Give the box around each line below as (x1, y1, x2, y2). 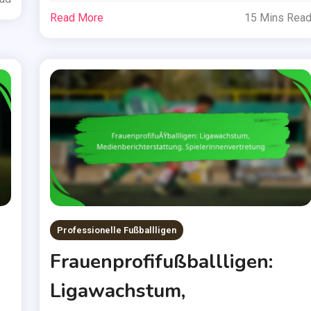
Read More (50, 10, 104, 24)
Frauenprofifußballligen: (50, 249, 274, 276)
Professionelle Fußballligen (57, 225, 177, 236)
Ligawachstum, (50, 278, 186, 305)
